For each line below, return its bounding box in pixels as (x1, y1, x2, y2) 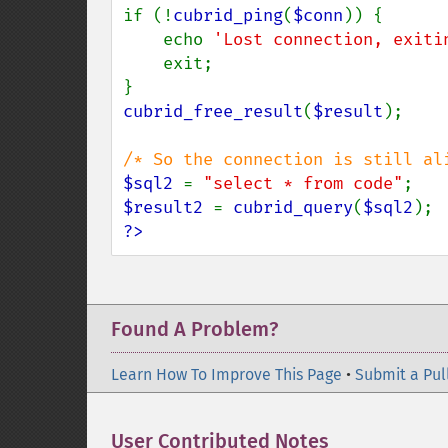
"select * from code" (203, 173, 403, 194)
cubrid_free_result (123, 101, 303, 122)
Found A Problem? (111, 317, 278, 341)
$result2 (123, 197, 213, 218)
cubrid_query (233, 197, 353, 218)
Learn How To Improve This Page (111, 365, 342, 384)
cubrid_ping (173, 5, 283, 26)
